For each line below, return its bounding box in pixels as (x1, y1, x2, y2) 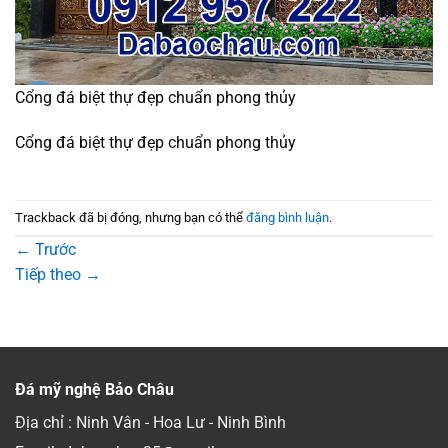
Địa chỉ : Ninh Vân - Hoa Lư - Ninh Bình (15, 413, 286, 433)
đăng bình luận (246, 209, 329, 225)
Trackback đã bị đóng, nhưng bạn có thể (15, 209, 246, 225)
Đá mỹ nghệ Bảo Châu (15, 380, 174, 400)
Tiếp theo (15, 265, 85, 285)
